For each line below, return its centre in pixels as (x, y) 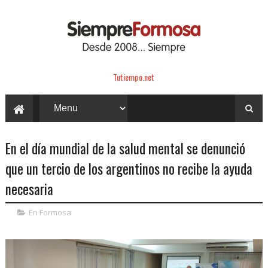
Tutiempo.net (134, 77)
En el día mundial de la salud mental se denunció (125, 148)
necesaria (29, 189)
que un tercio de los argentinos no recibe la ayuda (129, 168)
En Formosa (50, 212)
